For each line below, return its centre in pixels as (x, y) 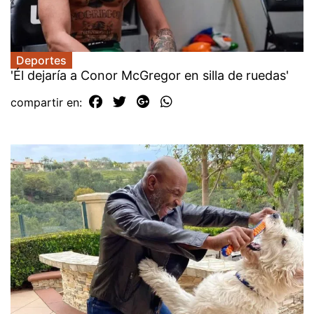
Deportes (41, 60)
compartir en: (48, 102)
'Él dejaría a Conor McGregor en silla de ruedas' (150, 75)
